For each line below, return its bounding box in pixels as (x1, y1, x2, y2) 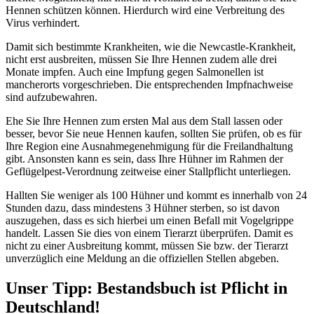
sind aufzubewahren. (6, 91, 97, 104)
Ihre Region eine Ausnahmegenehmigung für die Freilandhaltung (6, 140, 293, 153)
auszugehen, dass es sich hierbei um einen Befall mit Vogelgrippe (6, 214, 294, 227)
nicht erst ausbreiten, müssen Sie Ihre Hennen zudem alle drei (6, 53, 277, 66)
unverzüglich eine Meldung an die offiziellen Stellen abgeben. (6, 252, 279, 265)
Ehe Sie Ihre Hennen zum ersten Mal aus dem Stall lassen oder (6, 115, 282, 128)
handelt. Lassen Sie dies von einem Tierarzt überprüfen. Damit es (6, 227, 293, 240)
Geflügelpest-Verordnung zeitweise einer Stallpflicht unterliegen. (6, 165, 291, 178)
